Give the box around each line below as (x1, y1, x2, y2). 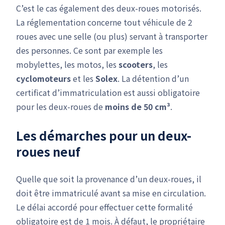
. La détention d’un (118, 72, 189, 84)
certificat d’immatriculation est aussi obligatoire (16, 86, 200, 98)
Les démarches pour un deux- (16, 127, 191, 144)
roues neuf (16, 143, 80, 160)
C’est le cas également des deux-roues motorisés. (16, 2, 201, 14)
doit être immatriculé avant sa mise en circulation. (16, 187, 206, 199)
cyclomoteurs (16, 72, 71, 84)
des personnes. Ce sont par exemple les (16, 44, 163, 56)
